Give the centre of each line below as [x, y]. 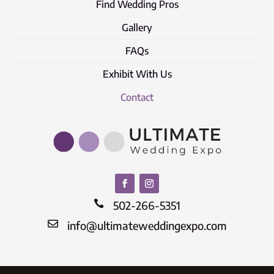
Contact [137, 97]
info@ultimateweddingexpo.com [147, 225]
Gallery [137, 28]
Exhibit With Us [137, 74]
